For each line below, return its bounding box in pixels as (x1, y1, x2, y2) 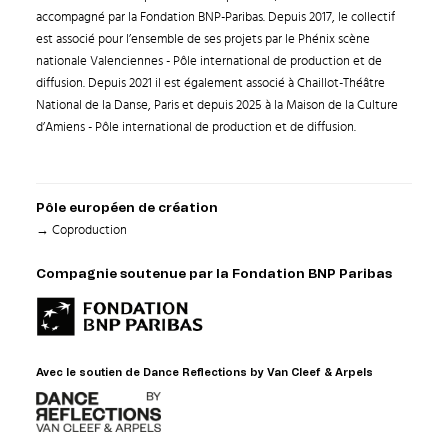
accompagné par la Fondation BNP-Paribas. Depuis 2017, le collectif (35, 11, 395, 24)
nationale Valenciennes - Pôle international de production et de (35, 55, 382, 68)
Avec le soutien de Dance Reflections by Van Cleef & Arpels (35, 368, 373, 378)
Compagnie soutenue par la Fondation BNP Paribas (35, 268, 392, 281)
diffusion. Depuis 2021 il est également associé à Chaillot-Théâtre (35, 77, 385, 90)
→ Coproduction (35, 224, 127, 237)
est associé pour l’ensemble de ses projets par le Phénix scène (35, 33, 370, 46)
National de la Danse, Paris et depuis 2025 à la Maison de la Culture (35, 99, 398, 112)
